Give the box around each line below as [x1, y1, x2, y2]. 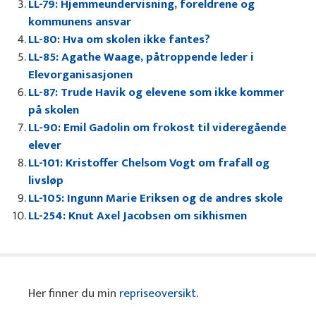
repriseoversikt [119, 284, 196, 304]
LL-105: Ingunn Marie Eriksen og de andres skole [28, 188, 283, 209]
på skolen [28, 100, 79, 121]
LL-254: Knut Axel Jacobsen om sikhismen [28, 206, 247, 226]
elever [28, 135, 61, 156]
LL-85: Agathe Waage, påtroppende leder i [28, 47, 254, 68]
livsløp [28, 171, 63, 191]
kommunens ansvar [28, 12, 131, 32]
